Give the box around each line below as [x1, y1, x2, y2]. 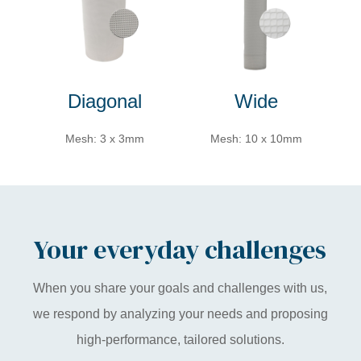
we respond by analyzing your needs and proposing [32, 306, 328, 321]
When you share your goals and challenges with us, [33, 280, 328, 295]
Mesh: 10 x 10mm [210, 131, 302, 145]
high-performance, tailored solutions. [76, 332, 284, 346]
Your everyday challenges [34, 230, 327, 268]
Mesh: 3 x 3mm [65, 131, 144, 145]
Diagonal [68, 89, 142, 112]
